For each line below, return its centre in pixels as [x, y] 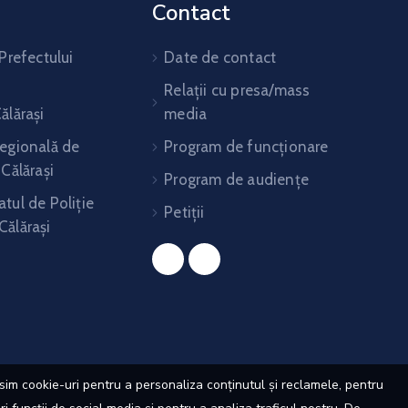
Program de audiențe [237, 179]
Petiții [184, 212]
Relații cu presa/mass [237, 90]
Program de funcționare [246, 146]
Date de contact [220, 57]
